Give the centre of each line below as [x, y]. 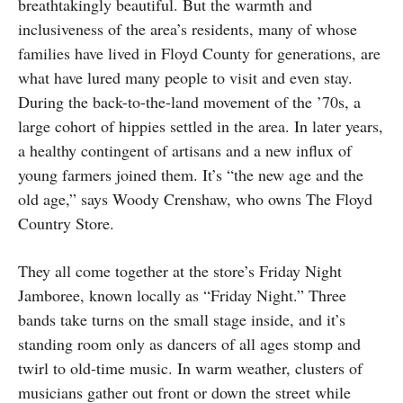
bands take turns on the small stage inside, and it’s [182, 319]
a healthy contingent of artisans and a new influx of [185, 150]
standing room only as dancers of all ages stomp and [189, 343]
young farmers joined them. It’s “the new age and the [191, 174]
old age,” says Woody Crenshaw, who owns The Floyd [195, 198]
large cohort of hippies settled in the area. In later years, [201, 125]
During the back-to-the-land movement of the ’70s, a [189, 101]
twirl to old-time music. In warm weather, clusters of [190, 367]
